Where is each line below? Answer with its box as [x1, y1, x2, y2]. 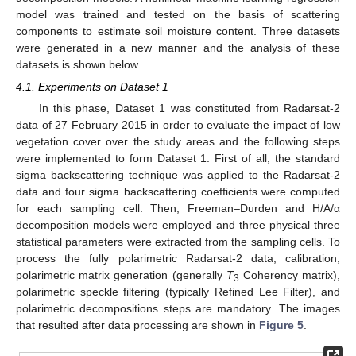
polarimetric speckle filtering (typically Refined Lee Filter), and [16, 285, 340, 299]
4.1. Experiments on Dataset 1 [16, 80, 168, 94]
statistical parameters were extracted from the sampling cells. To [16, 235, 340, 249]
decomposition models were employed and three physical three [16, 219, 340, 232]
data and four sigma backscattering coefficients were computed [16, 185, 340, 199]
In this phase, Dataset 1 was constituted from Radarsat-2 [38, 102, 340, 115]
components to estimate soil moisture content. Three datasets [16, 24, 340, 37]
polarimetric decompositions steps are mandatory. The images [16, 302, 340, 315]
